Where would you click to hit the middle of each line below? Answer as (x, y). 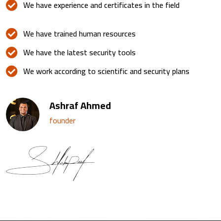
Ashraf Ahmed (80, 105)
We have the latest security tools (79, 52)
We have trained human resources (79, 33)
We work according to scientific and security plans (106, 71)
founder (62, 120)
